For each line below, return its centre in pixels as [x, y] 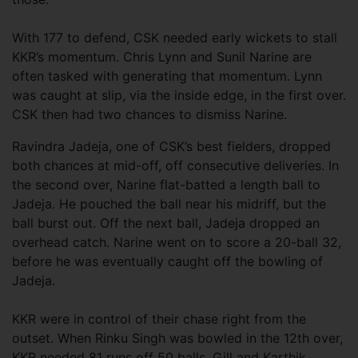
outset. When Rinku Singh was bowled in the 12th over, [177, 338]
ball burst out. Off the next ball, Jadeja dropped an [166, 223]
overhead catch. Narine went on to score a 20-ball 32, [177, 242]
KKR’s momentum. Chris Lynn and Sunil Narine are [162, 56]
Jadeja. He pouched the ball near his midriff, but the [169, 203]
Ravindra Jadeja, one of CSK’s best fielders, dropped [171, 146]
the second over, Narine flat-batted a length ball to [166, 184]
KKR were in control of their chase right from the [159, 318]
